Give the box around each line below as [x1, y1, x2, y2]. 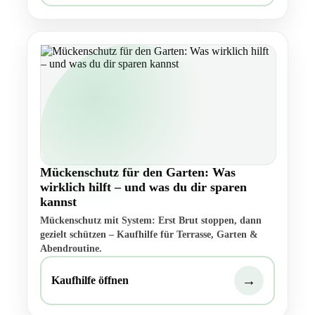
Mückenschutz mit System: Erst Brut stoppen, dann [40, 215, 262, 226]
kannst [40, 195, 77, 210]
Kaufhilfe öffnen [51, 274, 129, 287]
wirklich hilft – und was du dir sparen [40, 180, 247, 195]
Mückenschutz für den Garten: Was [40, 165, 236, 180]
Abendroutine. [40, 243, 102, 255]
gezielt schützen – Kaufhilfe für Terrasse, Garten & [40, 229, 258, 240]
